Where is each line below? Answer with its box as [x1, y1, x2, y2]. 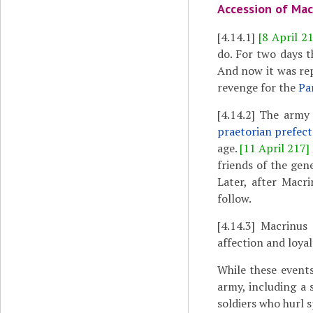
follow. [217, 191, 254, 206]
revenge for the [217, 80, 298, 95]
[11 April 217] [239, 140, 310, 156]
